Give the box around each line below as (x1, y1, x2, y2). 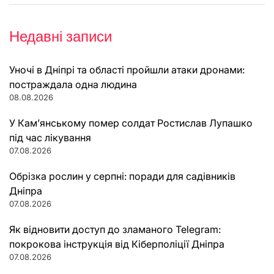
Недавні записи (9, 26, 112, 46)
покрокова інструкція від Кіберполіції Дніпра (9, 237, 224, 250)
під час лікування (9, 131, 91, 144)
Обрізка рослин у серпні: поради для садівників (9, 169, 235, 182)
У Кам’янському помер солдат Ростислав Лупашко (9, 116, 253, 129)
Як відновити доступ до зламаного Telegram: (9, 223, 221, 235)
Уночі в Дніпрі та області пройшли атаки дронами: (9, 63, 245, 76)
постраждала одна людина (9, 78, 137, 91)
